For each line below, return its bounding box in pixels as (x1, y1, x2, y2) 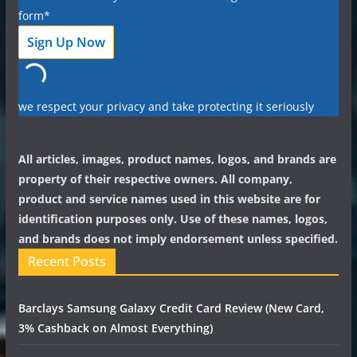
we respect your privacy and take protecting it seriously (18, 99, 314, 115)
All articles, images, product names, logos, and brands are (18, 151, 336, 167)
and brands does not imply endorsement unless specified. (18, 231, 338, 247)
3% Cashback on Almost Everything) (18, 320, 213, 336)
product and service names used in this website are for (18, 191, 320, 207)
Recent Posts (27, 253, 106, 271)
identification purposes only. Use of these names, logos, (18, 211, 328, 227)
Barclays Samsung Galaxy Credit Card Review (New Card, (18, 300, 324, 316)
